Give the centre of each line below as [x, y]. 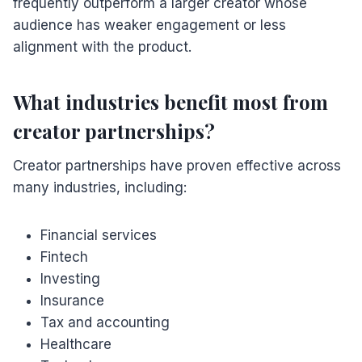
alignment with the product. [102, 46]
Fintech [64, 257]
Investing [70, 278]
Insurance [72, 300]
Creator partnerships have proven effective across [177, 165]
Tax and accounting [105, 322]
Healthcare [76, 344]
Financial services [99, 235]
